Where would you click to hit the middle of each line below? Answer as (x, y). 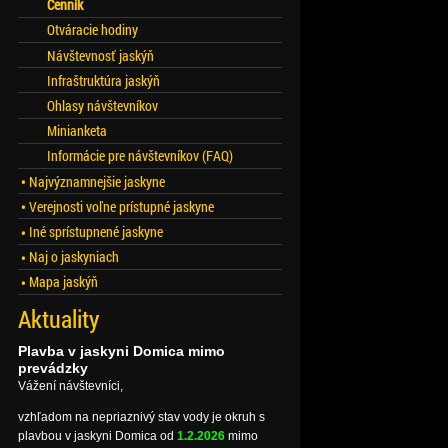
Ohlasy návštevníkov (102, 105)
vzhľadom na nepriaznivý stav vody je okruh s (141, 416)
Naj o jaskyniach (73, 257)
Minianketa (76, 131)
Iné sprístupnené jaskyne (95, 231)
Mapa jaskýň (63, 282)
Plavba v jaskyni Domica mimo (121, 350)
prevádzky (53, 367)
